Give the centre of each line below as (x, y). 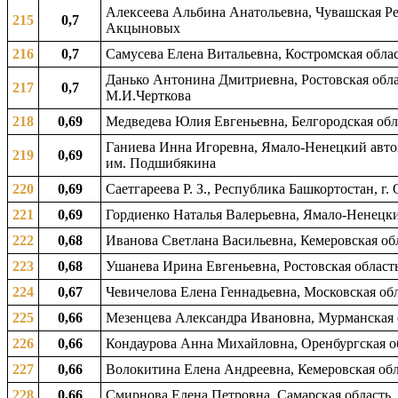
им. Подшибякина (161, 163)
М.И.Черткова (148, 96)
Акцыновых (143, 28)
